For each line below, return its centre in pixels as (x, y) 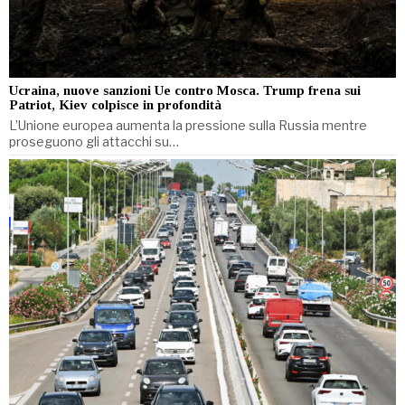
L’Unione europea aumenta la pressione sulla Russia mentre (188, 125)
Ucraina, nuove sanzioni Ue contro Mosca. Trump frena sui (185, 90)
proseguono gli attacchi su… (94, 141)
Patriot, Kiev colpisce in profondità (115, 104)
